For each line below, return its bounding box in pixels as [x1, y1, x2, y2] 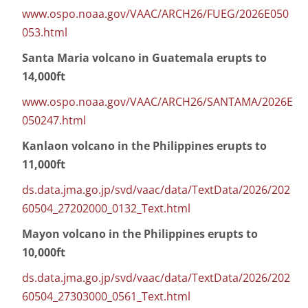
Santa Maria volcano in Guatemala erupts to [22, 50, 267, 66]
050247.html [22, 113, 86, 129]
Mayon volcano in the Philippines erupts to [22, 226, 258, 242]
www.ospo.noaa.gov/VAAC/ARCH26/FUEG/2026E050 [22, 6, 289, 22]
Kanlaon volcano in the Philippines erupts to [22, 138, 267, 154]
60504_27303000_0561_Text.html [22, 289, 190, 305]
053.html [22, 25, 67, 41]
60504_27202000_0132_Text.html [22, 201, 190, 217]
